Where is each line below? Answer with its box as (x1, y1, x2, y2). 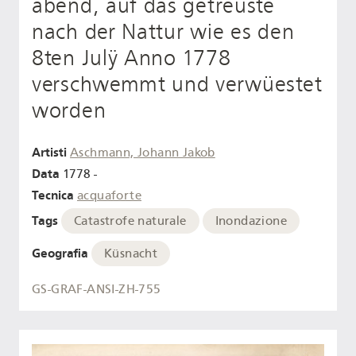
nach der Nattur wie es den (32, 18, 295, 44)
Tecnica (32, 188, 74, 203)
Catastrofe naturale (74, 213, 187, 228)
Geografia (32, 245, 88, 261)
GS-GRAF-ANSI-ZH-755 (32, 282, 161, 296)
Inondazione (215, 213, 287, 228)
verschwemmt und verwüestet (32, 71, 323, 97)
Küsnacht (104, 246, 158, 261)
